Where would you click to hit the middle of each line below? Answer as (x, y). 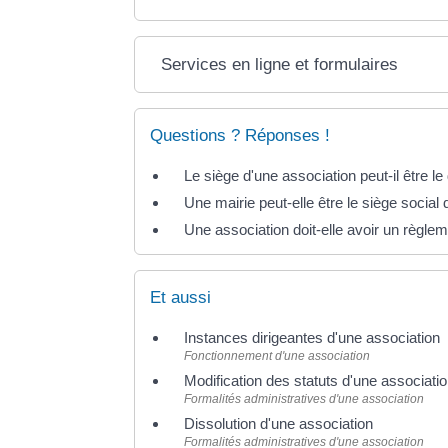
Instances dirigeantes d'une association (312, 338)
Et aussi (181, 298)
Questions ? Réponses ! (240, 135)
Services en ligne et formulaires (280, 64)
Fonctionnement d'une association (277, 356)
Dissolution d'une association (279, 424)
